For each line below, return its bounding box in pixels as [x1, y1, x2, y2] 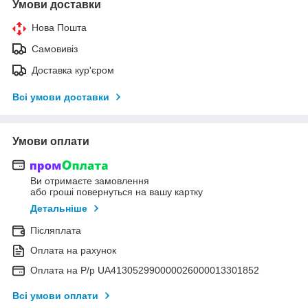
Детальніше [30, 203, 87, 214]
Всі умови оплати [12, 290, 98, 302]
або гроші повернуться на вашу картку [30, 186, 203, 198]
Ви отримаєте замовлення [30, 175, 149, 187]
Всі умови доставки [12, 91, 109, 102]
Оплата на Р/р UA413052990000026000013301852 [30, 265, 259, 276]
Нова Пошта [32, 21, 87, 33]
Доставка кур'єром [32, 64, 114, 76]
